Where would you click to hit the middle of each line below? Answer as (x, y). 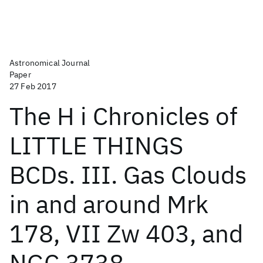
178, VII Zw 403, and (126, 233)
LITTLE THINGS (96, 145)
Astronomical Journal (50, 63)
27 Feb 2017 (33, 86)
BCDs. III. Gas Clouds (128, 175)
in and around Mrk (109, 204)
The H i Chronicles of (124, 116)
